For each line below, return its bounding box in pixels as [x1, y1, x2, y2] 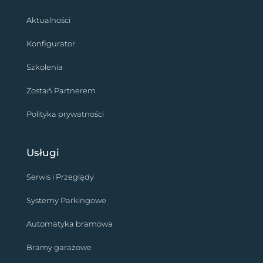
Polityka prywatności [26, 109, 104, 119]
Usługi [26, 146, 59, 159]
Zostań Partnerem [26, 85, 96, 95]
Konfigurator [26, 38, 75, 48]
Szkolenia [26, 62, 63, 72]
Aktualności [26, 15, 70, 25]
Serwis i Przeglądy [26, 171, 94, 181]
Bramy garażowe [26, 242, 92, 252]
